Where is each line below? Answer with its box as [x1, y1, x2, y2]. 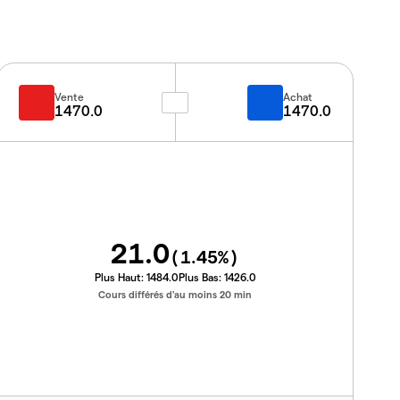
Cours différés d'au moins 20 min [98, 287, 252, 300]
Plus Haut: [94, 270, 146, 283]
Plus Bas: [178, 270, 224, 283]
